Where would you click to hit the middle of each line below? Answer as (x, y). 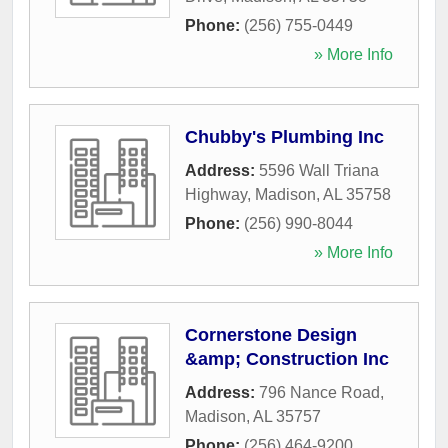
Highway (216, 194)
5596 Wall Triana (319, 170)
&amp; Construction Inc (287, 358)
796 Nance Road (319, 392)
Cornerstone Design (271, 334)
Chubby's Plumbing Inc (284, 136)
